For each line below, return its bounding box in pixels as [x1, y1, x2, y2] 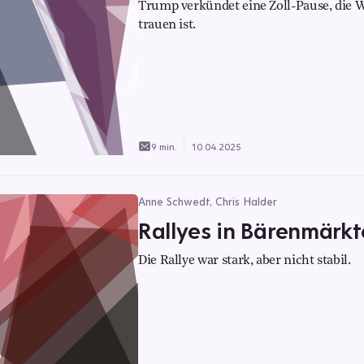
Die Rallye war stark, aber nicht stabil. [138, 254, 351, 267]
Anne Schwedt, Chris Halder [138, 194, 277, 209]
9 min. [151, 140, 177, 153]
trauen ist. [138, 19, 197, 32]
